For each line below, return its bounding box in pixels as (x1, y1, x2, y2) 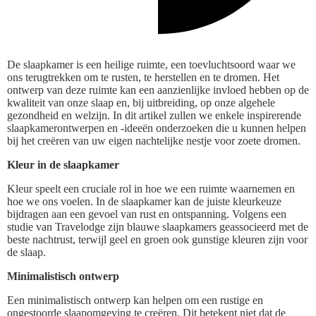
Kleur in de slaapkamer (7, 158, 119, 171)
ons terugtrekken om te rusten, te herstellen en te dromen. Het (7, 71, 279, 83)
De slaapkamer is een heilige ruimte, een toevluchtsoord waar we (7, 58, 296, 71)
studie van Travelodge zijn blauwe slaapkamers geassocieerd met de (7, 220, 308, 233)
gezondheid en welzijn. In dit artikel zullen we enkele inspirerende (7, 109, 301, 121)
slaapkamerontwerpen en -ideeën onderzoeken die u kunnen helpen (7, 121, 306, 134)
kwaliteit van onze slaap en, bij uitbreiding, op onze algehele (7, 96, 275, 109)
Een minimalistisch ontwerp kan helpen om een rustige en (7, 293, 263, 306)
